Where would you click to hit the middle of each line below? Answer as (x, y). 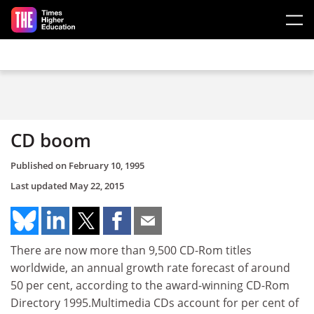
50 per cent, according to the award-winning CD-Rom (150, 285)
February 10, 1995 (107, 165)
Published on (40, 165)
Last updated (40, 185)
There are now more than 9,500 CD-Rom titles (131, 250)
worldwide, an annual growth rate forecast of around (150, 267)
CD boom (51, 140)
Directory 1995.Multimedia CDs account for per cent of (155, 302)
